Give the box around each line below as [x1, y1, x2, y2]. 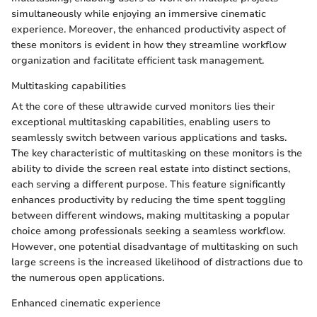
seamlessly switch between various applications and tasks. [11, 130, 287, 144]
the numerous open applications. [11, 270, 164, 284]
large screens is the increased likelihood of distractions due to [11, 255, 303, 269]
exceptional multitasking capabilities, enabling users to [11, 115, 270, 129]
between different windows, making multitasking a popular [11, 208, 290, 222]
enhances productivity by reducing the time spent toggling [11, 192, 286, 207]
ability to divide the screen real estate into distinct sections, [11, 161, 290, 175]
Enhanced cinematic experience [11, 296, 161, 310]
